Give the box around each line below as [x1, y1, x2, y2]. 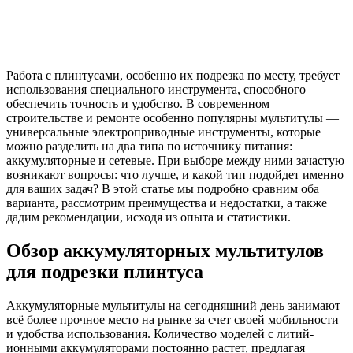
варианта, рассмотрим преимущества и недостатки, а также [6, 195, 327, 210]
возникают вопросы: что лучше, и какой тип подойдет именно [6, 167, 344, 181]
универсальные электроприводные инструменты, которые [6, 124, 321, 139]
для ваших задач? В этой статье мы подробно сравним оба [6, 181, 319, 195]
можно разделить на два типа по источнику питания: [6, 139, 292, 153]
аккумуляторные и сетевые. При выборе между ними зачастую [6, 153, 344, 167]
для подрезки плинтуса [6, 261, 203, 282]
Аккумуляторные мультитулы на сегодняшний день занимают [6, 298, 340, 312]
